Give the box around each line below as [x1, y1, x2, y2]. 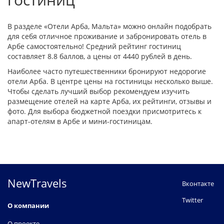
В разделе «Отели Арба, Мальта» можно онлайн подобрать [7, 21, 211, 31]
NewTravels [7, 175, 67, 190]
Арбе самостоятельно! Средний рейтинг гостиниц [7, 41, 181, 51]
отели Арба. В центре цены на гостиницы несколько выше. [7, 76, 213, 86]
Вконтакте [182, 179, 214, 188]
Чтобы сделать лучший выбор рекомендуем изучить [7, 86, 189, 96]
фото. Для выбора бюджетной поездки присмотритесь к [7, 106, 201, 116]
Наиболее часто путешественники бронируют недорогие [7, 66, 206, 76]
